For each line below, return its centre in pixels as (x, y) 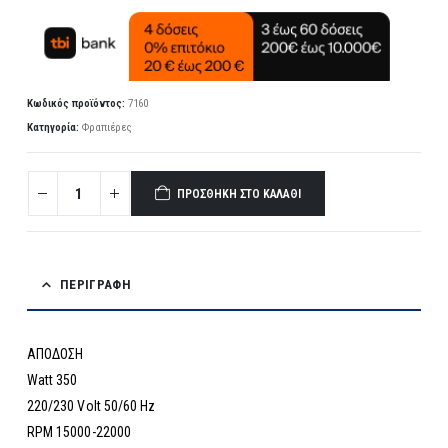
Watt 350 (52, 380)
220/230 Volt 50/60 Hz (91, 406)
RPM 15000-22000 (78, 432)
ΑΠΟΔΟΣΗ (55, 354)
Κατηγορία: (54, 128)
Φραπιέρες (106, 128)
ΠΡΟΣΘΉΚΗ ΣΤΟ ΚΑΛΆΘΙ (239, 193)
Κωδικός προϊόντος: (77, 104)
